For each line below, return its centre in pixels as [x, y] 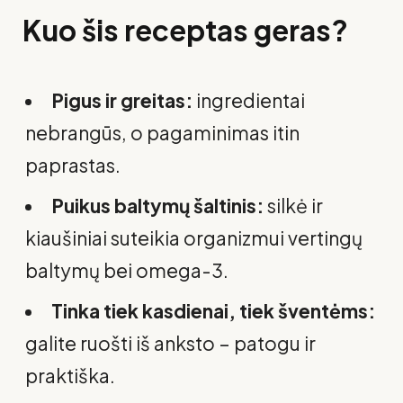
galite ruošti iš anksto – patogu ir [170, 344]
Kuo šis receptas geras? [185, 29]
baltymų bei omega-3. [127, 271]
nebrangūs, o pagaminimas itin [162, 132]
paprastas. [73, 165]
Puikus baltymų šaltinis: [157, 206]
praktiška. [70, 376]
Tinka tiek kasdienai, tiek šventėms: [213, 311]
